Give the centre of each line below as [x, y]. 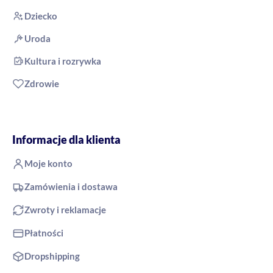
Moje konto [48, 163]
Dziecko [41, 16]
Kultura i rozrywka [63, 61]
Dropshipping [52, 256]
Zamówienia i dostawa [71, 186]
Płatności [44, 232]
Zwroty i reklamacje [65, 209]
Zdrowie [42, 83]
